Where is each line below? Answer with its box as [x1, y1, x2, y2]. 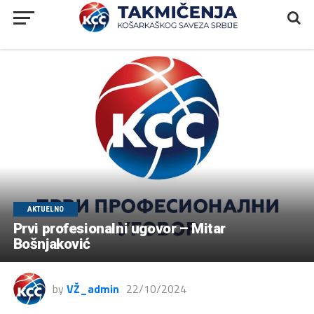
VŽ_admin [66, 280, 119, 297]
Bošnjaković [13, 235, 91, 252]
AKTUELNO [27, 204, 64, 214]
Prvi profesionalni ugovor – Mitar [13, 219, 226, 237]
